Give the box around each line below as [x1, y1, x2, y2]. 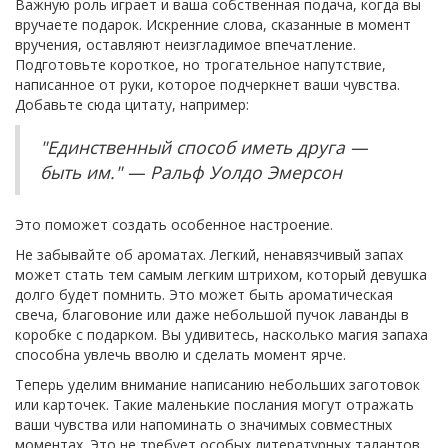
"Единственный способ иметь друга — [40, 134, 368, 159]
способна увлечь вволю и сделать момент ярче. [15, 344, 346, 364]
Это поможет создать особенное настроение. [15, 214, 333, 234]
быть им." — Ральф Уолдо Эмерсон [40, 159, 342, 184]
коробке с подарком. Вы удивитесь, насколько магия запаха [15, 324, 428, 344]
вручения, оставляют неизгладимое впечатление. [15, 34, 356, 54]
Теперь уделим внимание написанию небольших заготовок [15, 374, 420, 394]
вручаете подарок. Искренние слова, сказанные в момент [15, 14, 411, 34]
